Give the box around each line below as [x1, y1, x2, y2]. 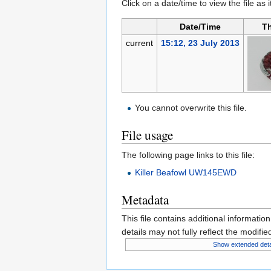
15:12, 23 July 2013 [160, 38, 240, 48]
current [125, 38, 153, 48]
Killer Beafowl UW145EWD [135, 168, 237, 178]
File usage [122, 126, 173, 144]
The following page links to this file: [122, 150, 255, 160]
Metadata [122, 191, 169, 209]
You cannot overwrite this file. [135, 103, 247, 113]
